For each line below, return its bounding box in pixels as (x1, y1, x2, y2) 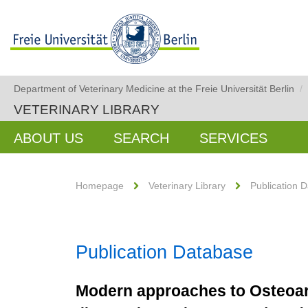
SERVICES (199, 131, 267, 146)
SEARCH (113, 131, 169, 146)
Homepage (76, 180, 124, 191)
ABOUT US (14, 131, 83, 146)
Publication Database (76, 242, 253, 263)
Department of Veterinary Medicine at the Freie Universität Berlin (14, 83, 294, 94)
